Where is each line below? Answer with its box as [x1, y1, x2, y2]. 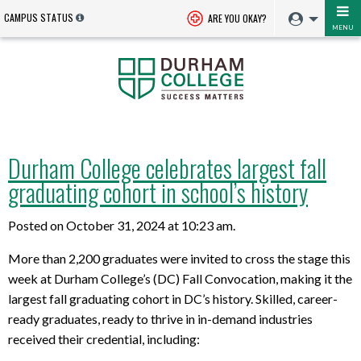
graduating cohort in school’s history [8, 174, 308, 210]
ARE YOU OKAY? [205, 11, 267, 25]
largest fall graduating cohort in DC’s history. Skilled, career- [8, 290, 338, 306]
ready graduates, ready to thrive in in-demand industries [8, 310, 313, 326]
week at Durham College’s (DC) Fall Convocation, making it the [8, 270, 352, 286]
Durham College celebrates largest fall [8, 150, 326, 186]
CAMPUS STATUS [4, 10, 73, 24]
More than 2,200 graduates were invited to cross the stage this [8, 250, 351, 266]
